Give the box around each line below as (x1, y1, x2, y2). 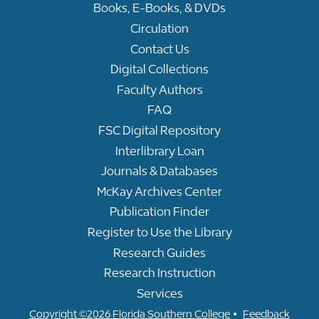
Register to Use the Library (87, 224, 232, 239)
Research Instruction (103, 266, 216, 281)
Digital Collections (110, 62, 209, 77)
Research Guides (113, 245, 206, 260)
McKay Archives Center (97, 184, 222, 199)
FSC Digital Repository (98, 123, 221, 138)
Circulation (130, 21, 189, 36)
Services (136, 286, 183, 300)
